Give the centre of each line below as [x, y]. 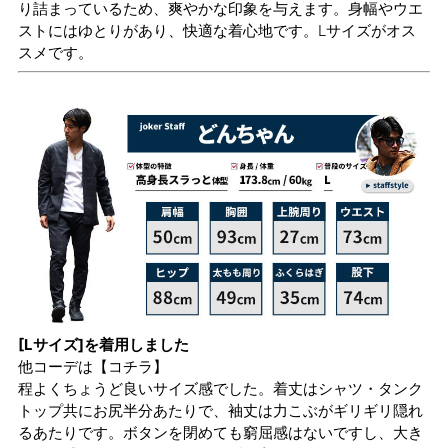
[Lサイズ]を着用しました [103, 345]
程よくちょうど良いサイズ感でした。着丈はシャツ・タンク [220, 389]
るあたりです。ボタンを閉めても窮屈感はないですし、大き [220, 433]
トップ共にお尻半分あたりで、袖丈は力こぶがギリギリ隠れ [220, 411]
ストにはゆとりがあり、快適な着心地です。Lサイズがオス [217, 30]
